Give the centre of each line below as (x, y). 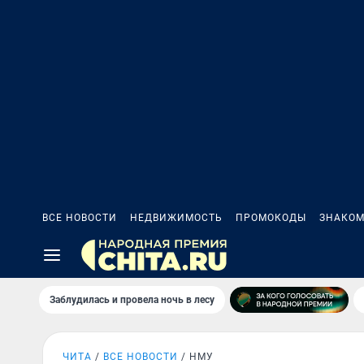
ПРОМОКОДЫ (271, 218)
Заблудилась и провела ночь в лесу (132, 300)
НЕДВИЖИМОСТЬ (176, 218)
